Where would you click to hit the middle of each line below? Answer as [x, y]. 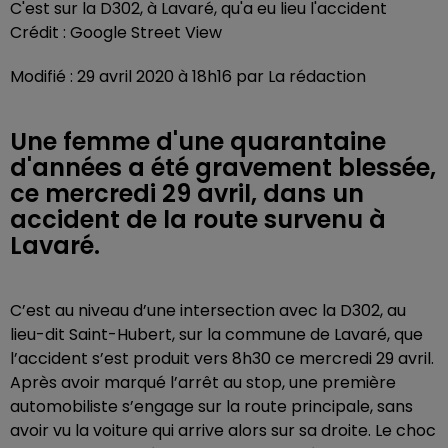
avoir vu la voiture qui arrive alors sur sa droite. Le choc [223, 430]
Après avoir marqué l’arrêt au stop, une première [203, 382]
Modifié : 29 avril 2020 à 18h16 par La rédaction [188, 76]
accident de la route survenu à [198, 219]
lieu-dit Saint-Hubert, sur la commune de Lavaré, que [216, 334]
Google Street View [146, 32]
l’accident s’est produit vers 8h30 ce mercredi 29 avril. [222, 358]
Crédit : [40, 32]
